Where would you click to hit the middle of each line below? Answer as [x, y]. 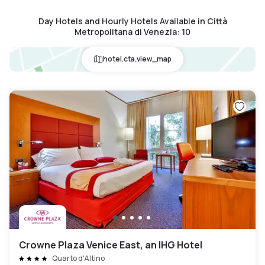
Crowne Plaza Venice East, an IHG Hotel [111, 245]
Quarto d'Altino [78, 258]
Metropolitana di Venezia [126, 32]
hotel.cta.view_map [137, 59]
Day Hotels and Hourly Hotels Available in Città [132, 21]
